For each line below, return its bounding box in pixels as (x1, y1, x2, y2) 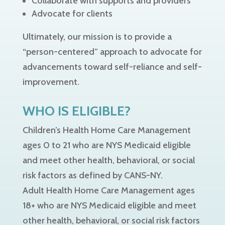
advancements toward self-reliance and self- (22, 61, 202, 72)
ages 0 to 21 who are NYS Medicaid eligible (22, 140, 191, 151)
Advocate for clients (31, 8, 113, 19)
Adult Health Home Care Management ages (22, 185, 195, 196)
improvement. (22, 76, 81, 87)
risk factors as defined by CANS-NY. (22, 170, 163, 181)
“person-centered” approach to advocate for (22, 46, 202, 57)
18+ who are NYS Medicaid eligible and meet (22, 200, 196, 211)
